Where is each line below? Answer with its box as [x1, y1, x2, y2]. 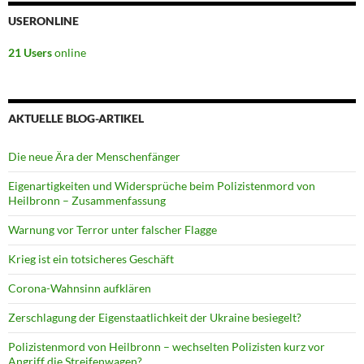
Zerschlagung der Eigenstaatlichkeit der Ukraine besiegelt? [8, 310, 301, 325]
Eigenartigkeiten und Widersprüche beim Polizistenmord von [8, 179, 315, 193]
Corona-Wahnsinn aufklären [8, 281, 151, 296]
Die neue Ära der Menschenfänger [8, 149, 180, 164]
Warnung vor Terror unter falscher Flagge [8, 223, 217, 237]
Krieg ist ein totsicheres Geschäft [8, 252, 174, 266]
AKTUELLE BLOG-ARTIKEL [8, 111, 144, 126]
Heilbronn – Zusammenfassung [8, 193, 166, 208]
